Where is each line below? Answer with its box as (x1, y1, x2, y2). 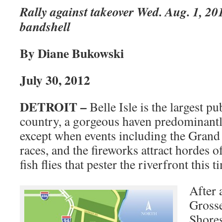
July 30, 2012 (20, 70, 90, 89)
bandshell (20, 17, 70, 35)
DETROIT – (20, 97, 90, 116)
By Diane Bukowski (20, 44, 124, 62)
